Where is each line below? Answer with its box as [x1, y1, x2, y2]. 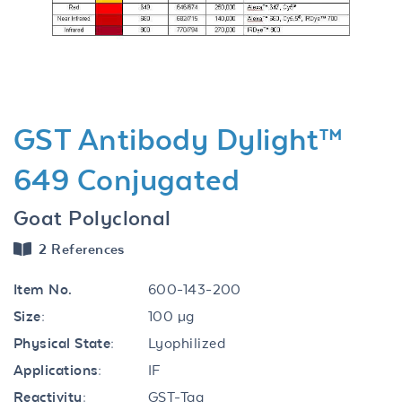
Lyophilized [148, 334, 225, 352]
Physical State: [13, 334, 115, 352]
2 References [39, 240, 125, 258]
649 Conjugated [13, 162, 240, 197]
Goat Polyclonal [13, 205, 171, 230]
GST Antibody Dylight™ [13, 122, 344, 156]
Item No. [13, 280, 73, 298]
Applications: [13, 361, 102, 379]
